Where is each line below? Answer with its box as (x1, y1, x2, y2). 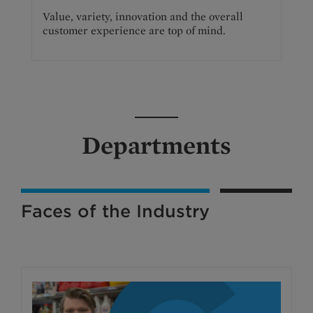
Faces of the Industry (21, 201, 210, 221)
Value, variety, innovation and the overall (43, 9, 243, 23)
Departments (82, 129, 231, 160)
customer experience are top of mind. (43, 23, 226, 37)
